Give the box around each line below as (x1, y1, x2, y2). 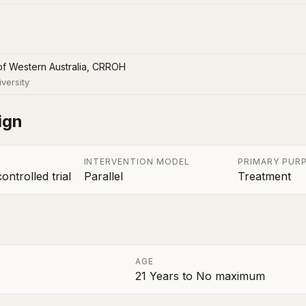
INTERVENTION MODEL (83, 156, 190, 167)
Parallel (83, 169, 123, 184)
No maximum (195, 269, 265, 283)
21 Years (135, 269, 179, 283)
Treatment (238, 169, 291, 184)
